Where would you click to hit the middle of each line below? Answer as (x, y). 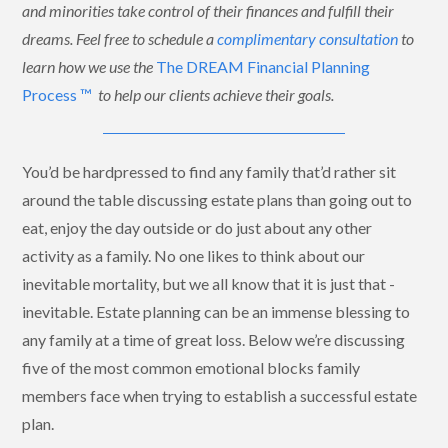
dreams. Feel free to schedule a (120, 38)
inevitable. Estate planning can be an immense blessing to (216, 311)
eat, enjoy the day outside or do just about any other (197, 227)
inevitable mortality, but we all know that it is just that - (209, 283)
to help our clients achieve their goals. (215, 94)
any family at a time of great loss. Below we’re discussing (214, 339)
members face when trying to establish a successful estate (220, 395)
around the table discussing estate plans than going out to (217, 199)
